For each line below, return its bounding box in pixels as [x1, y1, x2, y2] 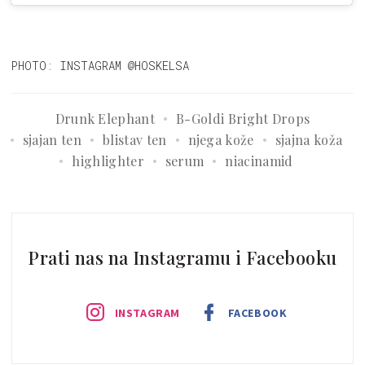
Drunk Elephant [55, 109, 156, 127]
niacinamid [225, 152, 293, 169]
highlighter [72, 152, 144, 169]
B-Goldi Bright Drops [176, 109, 310, 127]
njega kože [187, 130, 254, 148]
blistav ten [102, 130, 167, 148]
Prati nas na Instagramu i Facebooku [28, 244, 337, 270]
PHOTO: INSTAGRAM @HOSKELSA [11, 57, 189, 73]
